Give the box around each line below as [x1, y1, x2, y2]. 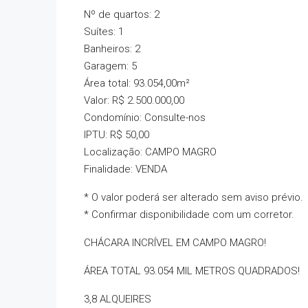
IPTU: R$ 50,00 [84, 129, 149, 141]
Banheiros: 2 [84, 43, 140, 55]
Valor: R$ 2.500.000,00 [84, 94, 184, 107]
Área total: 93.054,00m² [84, 77, 190, 89]
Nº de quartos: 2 [84, 8, 159, 21]
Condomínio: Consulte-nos [84, 111, 206, 124]
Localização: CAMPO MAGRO [84, 146, 217, 158]
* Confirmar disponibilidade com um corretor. [84, 208, 294, 221]
